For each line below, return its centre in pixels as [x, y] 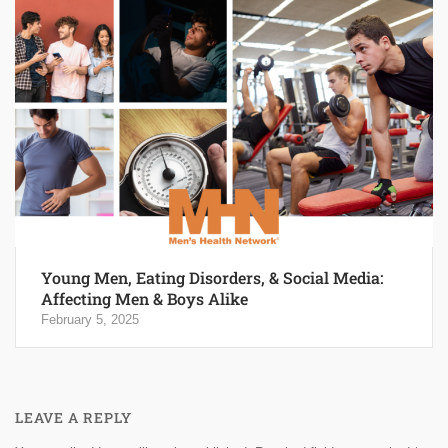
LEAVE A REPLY [73, 418]
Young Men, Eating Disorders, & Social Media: [212, 278]
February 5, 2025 [90, 320]
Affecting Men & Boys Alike [144, 299]
